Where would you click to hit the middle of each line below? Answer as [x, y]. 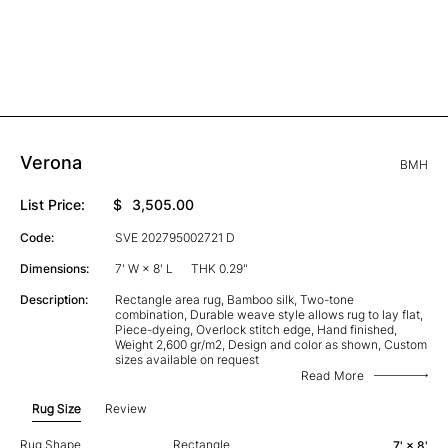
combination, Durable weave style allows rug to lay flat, [268, 314]
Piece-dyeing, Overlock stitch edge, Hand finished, [255, 329]
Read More [332, 375]
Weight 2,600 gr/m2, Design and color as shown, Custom [270, 344]
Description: [54, 299]
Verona [51, 162]
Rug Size [56, 408]
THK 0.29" [219, 268]
